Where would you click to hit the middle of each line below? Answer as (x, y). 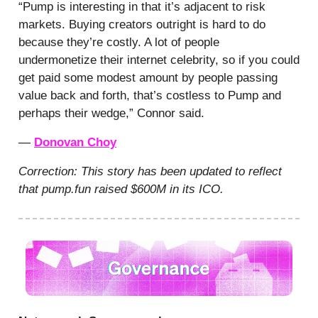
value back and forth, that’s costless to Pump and (150, 95)
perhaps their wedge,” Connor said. (111, 113)
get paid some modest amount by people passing (148, 77)
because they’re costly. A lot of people (119, 42)
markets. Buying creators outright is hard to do (142, 24)
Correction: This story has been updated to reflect (150, 171)
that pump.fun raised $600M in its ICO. (121, 189)
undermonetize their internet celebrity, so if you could (159, 60)
